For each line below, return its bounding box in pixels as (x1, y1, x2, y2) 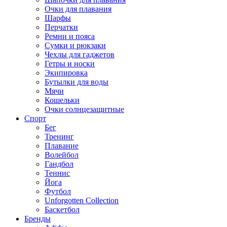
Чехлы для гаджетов (45, 50, 115, 59)
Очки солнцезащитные (45, 105, 124, 113)
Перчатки (45, 23, 78, 31)
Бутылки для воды (45, 78, 108, 86)
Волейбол (45, 150, 79, 159)
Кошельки (45, 96, 80, 104)
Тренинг (45, 132, 74, 141)
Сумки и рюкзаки (45, 41, 106, 50)
